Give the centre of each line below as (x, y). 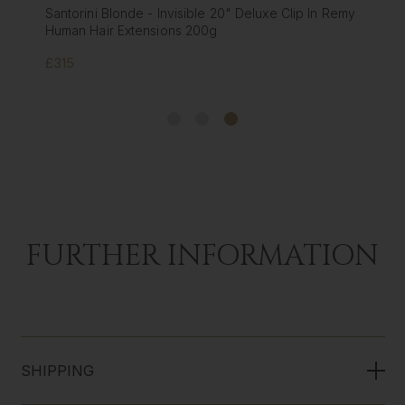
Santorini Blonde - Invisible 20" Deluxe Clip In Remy (200, 14)
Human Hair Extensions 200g (131, 31)
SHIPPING (57, 370)
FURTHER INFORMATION (202, 256)
